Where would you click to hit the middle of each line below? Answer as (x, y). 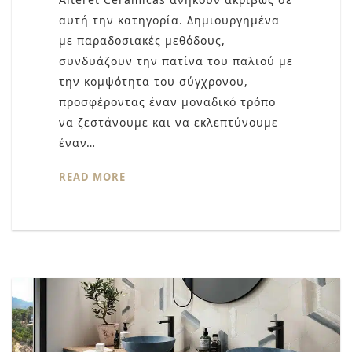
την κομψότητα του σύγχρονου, (154, 82)
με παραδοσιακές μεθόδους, (142, 41)
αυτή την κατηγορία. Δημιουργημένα (169, 20)
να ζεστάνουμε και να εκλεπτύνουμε (169, 123)
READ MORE (92, 177)
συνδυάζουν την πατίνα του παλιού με (176, 61)
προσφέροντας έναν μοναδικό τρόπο (167, 102)
